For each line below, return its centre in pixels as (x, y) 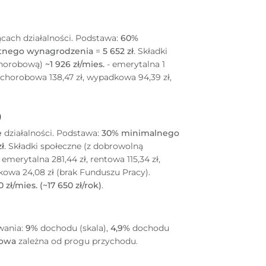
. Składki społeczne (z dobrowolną (74, 146)
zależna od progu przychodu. (77, 241)
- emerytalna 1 (135, 64)
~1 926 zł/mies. (75, 64)
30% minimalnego (140, 133)
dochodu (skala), (74, 228)
